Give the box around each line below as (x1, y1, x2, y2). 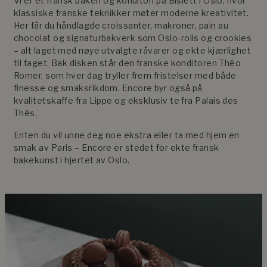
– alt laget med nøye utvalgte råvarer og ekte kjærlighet (14, 45, 252, 55)
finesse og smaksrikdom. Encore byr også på (14, 82, 203, 93)
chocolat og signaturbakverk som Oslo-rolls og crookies (14, 32, 252, 43)
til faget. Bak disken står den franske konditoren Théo (14, 57, 241, 68)
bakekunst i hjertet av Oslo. (14, 154, 130, 165)
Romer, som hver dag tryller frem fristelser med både (14, 70, 237, 80)
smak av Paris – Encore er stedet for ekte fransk (14, 142, 219, 153)
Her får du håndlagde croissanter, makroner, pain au (14, 20, 228, 30)
